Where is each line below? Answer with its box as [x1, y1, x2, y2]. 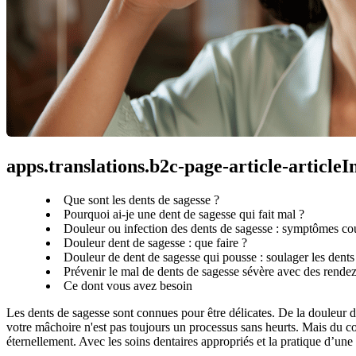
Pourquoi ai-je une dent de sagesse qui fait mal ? [64, 207, 304, 221]
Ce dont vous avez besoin [64, 278, 192, 292]
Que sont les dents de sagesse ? [64, 192, 219, 207]
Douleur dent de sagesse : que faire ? [64, 235, 247, 250]
